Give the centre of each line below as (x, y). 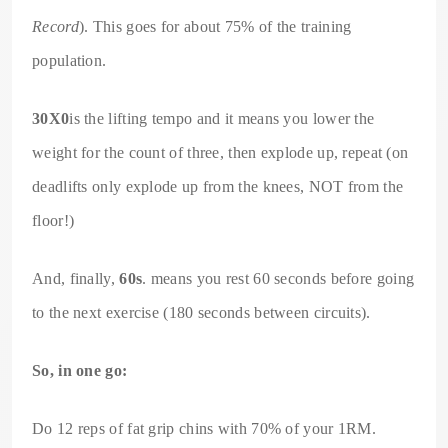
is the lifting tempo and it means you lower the (222, 118)
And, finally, (76, 278)
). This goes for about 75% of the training (215, 26)
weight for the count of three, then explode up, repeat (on (220, 152)
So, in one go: (80, 370)
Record (55, 26)
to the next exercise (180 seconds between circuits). (201, 312)
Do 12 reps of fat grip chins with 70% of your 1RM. (204, 428)
